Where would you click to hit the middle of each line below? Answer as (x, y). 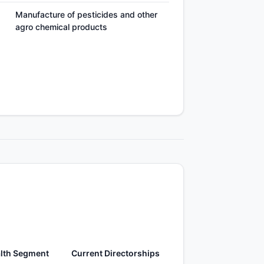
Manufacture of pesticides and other (86, 14)
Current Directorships (115, 253)
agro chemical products (61, 27)
